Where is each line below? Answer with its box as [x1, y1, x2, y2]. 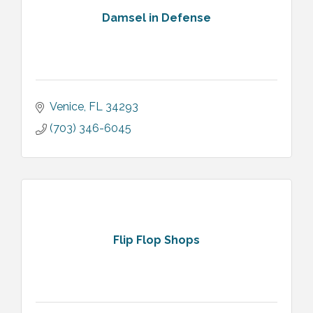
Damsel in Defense [102, 11, 211, 25]
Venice [50, 99, 84, 113]
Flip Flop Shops [113, 233, 200, 247]
